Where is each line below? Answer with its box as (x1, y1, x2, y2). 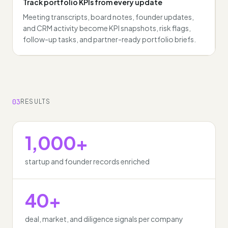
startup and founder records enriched (25, 157, 150, 166)
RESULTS (20, 98, 51, 105)
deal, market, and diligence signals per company (25, 214, 183, 223)
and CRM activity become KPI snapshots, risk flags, (23, 23, 191, 33)
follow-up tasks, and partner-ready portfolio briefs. (23, 35, 196, 44)
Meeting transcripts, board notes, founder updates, (23, 12, 194, 21)
